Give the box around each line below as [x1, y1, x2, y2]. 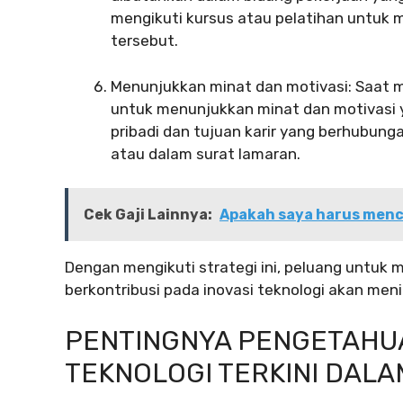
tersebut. [111, 31, 178, 50]
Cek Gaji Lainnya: [84, 206, 212, 224]
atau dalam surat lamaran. [111, 144, 300, 163]
